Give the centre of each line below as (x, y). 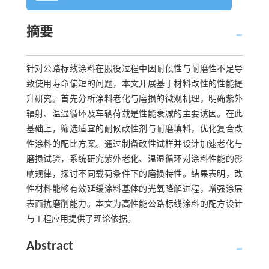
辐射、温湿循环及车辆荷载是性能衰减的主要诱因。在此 (134, 114)
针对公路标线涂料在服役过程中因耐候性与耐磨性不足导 (134, 69)
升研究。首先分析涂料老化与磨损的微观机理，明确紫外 (134, 99)
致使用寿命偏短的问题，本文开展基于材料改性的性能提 (134, 84)
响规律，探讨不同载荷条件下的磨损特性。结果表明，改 (134, 174)
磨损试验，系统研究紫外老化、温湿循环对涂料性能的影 (134, 159)
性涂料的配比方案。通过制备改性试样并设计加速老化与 (134, 144)
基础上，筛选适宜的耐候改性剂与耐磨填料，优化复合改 (134, 129)
